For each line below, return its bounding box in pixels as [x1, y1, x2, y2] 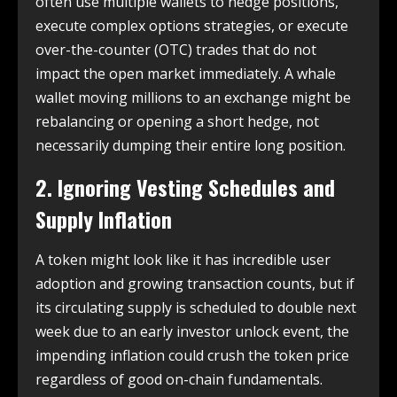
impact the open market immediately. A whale [35, 63, 336, 83]
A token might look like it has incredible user [35, 249, 331, 269]
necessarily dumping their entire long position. [35, 135, 346, 155]
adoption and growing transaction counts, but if [35, 273, 354, 293]
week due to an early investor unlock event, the [35, 321, 349, 341]
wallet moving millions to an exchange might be [35, 87, 351, 107]
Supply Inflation [35, 202, 172, 235]
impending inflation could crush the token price [35, 345, 349, 365]
